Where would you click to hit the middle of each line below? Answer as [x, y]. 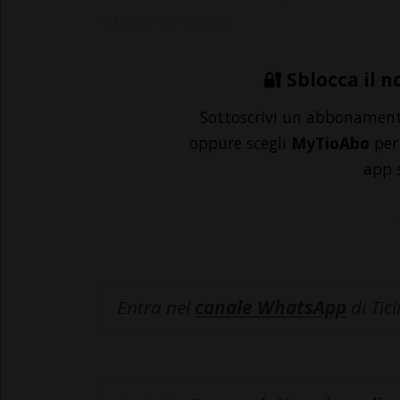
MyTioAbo [330, 143]
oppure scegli [240, 143]
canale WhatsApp [271, 308]
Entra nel [156, 308]
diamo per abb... [174, 22]
